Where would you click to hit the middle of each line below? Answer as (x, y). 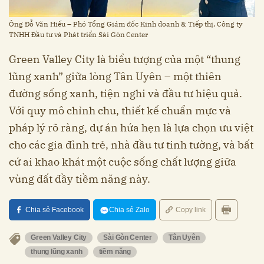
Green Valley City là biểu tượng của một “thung (125, 59)
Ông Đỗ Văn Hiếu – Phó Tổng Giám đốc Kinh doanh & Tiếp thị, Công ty (126, 24)
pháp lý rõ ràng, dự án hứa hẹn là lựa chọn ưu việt (131, 127)
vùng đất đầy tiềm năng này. (80, 179)
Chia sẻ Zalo (129, 209)
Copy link (191, 209)
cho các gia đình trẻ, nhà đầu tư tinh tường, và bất (131, 144)
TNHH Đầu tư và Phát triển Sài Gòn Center (78, 34)
